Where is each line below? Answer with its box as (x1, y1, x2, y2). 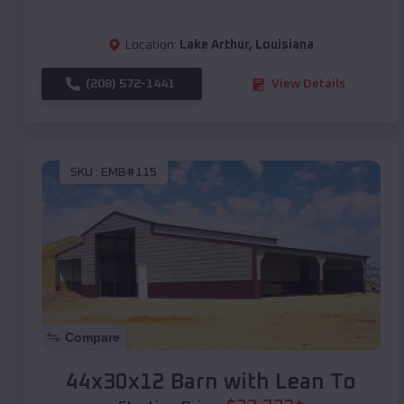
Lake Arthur (179, 39, 249, 52)
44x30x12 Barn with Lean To (66, 372, 356, 394)
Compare (65, 330, 120, 345)
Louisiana (255, 39, 314, 52)
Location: (125, 39, 177, 52)
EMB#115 (101, 165, 157, 179)
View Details (271, 78, 345, 91)
